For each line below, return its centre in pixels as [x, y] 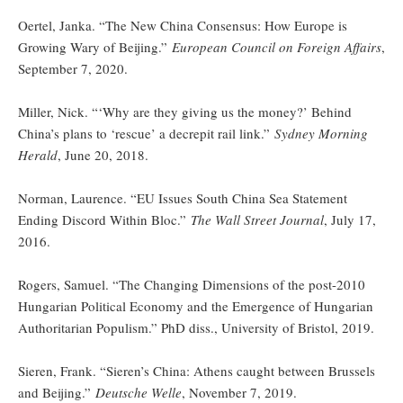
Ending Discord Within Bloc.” [104, 219]
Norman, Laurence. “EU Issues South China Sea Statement [183, 197]
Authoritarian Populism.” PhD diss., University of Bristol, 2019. [196, 327]
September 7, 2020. [75, 68]
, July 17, [350, 219]
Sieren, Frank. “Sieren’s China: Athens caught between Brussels [197, 370]
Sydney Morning [321, 133]
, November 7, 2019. [239, 392]
